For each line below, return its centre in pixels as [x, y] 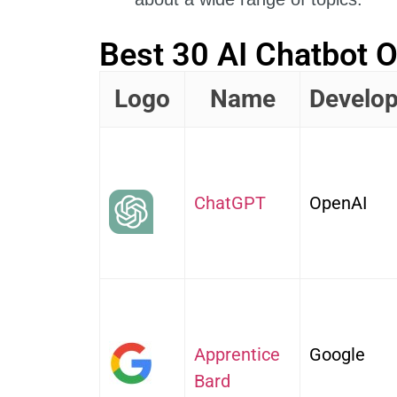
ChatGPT [230, 203]
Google [337, 355]
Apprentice [237, 355]
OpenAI [338, 203]
